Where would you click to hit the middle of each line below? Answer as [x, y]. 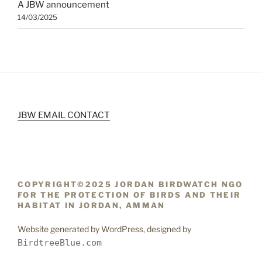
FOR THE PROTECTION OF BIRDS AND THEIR [130, 195]
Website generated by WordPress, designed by [104, 229]
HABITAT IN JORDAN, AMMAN [92, 206]
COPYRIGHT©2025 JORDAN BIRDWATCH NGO [130, 185]
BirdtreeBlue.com [60, 242]
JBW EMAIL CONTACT [64, 115]
